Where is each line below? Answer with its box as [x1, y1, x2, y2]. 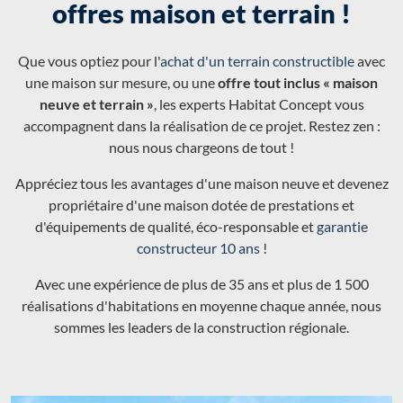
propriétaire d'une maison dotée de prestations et [49, 195, 354, 213]
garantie [317, 217, 368, 235]
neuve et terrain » [39, 94, 154, 112]
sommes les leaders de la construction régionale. [54, 318, 349, 336]
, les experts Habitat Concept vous [153, 94, 364, 112]
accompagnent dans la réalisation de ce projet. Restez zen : [22, 116, 381, 134]
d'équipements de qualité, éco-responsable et [35, 217, 317, 235]
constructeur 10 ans [136, 238, 260, 256]
